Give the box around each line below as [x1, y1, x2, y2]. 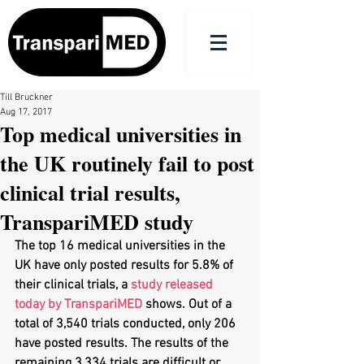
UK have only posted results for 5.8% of [15, 258, 236, 274]
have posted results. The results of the [15, 336, 232, 352]
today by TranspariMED [15, 297, 142, 313]
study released [131, 277, 216, 293]
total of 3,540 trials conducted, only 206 [15, 316, 239, 332]
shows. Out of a [142, 297, 235, 313]
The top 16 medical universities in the [15, 238, 228, 254]
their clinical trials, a [15, 277, 131, 293]
